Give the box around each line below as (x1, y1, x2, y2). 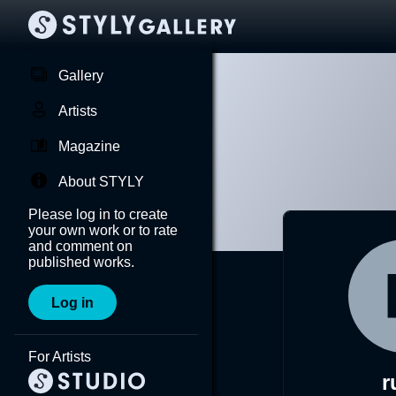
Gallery (58, 68, 103, 83)
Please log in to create (28, 207, 168, 222)
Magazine (58, 139, 120, 154)
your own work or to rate (28, 223, 178, 238)
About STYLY (58, 174, 144, 189)
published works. (28, 255, 134, 270)
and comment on (28, 239, 133, 254)
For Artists (28, 349, 91, 364)
